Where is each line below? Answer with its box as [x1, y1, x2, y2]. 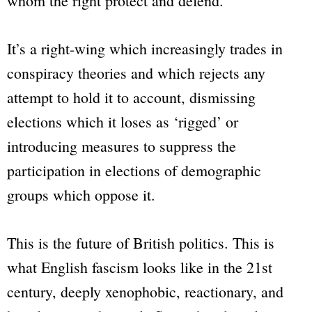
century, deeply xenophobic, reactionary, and [7, 281, 283, 302]
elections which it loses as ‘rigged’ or [7, 111, 238, 132]
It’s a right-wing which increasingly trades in [7, 38, 283, 59]
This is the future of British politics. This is [7, 233, 274, 253]
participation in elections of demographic [7, 160, 261, 181]
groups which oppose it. [7, 185, 155, 205]
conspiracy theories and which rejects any [7, 63, 265, 84]
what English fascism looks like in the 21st [7, 257, 272, 278]
